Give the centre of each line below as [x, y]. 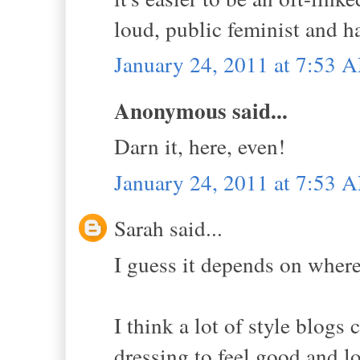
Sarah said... [168, 228]
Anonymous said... [201, 110]
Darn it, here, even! [200, 146]
